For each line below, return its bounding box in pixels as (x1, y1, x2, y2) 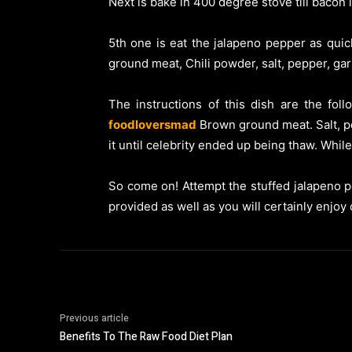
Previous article (60, 310, 129, 325)
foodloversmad (108, 116, 196, 132)
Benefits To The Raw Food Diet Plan (60, 328, 233, 345)
